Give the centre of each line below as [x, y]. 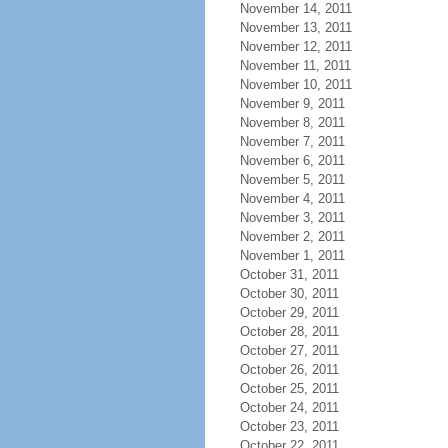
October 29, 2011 [289, 312]
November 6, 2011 [292, 160]
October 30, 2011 [289, 293]
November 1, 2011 [292, 255]
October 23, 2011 [289, 426]
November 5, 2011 [292, 179]
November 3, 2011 [292, 217]
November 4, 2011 [292, 198]
